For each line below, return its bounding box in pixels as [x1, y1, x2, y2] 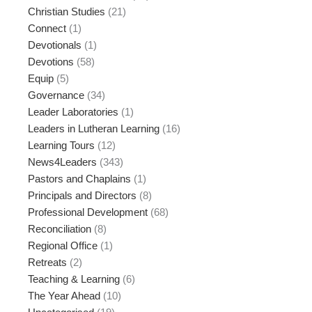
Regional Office [28, 240, 97, 251]
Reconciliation [28, 223, 91, 235]
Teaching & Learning [28, 273, 120, 285]
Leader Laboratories [28, 106, 118, 118]
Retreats [28, 256, 67, 268]
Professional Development [28, 206, 148, 218]
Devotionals [28, 39, 81, 51]
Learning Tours [28, 139, 95, 151]
